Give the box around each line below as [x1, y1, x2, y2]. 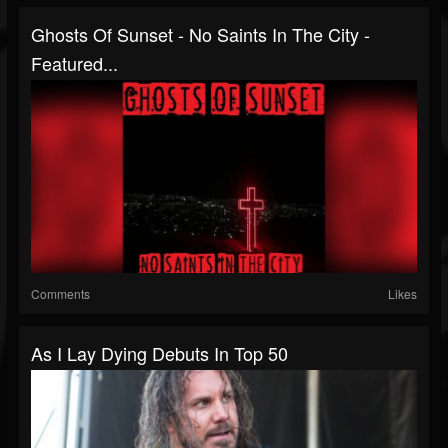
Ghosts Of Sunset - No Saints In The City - [31, 21, 370, 47]
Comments [31, 285, 90, 302]
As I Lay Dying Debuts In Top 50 [31, 340, 288, 366]
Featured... [31, 50, 118, 76]
